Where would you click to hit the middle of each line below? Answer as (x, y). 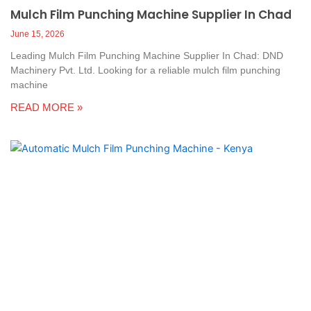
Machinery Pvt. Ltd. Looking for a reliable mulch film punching (145, 70)
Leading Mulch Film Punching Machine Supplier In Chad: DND (147, 56)
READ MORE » (47, 108)
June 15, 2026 (37, 34)
